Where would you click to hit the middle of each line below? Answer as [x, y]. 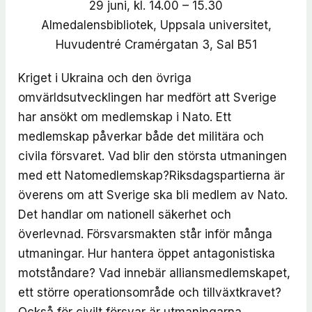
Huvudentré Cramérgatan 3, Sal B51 [156, 44]
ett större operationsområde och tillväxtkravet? [149, 292]
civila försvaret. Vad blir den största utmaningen [152, 156]
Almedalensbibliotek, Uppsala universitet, [156, 25]
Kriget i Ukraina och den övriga [104, 78]
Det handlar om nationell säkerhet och [124, 214]
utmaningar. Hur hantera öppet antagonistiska [146, 253]
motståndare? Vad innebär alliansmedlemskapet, [154, 273]
